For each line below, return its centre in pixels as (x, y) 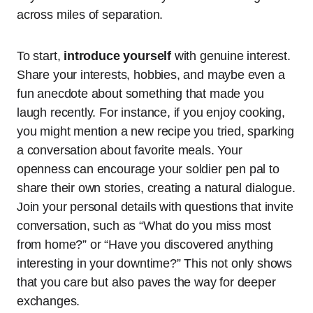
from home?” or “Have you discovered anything (145, 245)
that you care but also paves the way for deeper (146, 283)
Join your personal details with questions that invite (155, 207)
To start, (41, 56)
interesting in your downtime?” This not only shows (155, 264)
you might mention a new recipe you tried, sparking (156, 132)
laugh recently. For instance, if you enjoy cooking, (151, 113)
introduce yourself (117, 56)
